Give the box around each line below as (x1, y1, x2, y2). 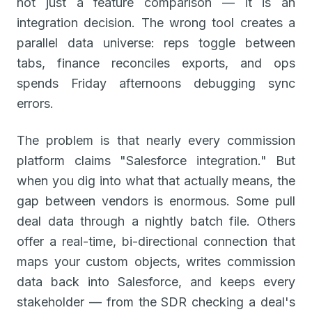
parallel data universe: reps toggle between (17, 35, 295, 50)
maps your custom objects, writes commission (17, 253, 295, 269)
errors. (17, 95, 54, 111)
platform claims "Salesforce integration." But (17, 153, 295, 168)
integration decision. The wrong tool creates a (17, 15, 295, 30)
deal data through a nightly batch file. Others (17, 213, 295, 228)
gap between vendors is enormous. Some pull (17, 193, 295, 208)
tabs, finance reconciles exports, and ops (17, 55, 295, 70)
